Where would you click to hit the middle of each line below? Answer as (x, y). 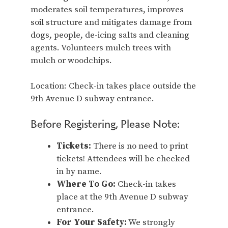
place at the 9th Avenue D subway (122, 197)
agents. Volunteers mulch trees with (101, 48)
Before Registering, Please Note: (105, 124)
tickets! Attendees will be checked (123, 159)
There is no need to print (140, 146)
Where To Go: (86, 184)
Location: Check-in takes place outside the (113, 86)
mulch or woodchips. (71, 60)
